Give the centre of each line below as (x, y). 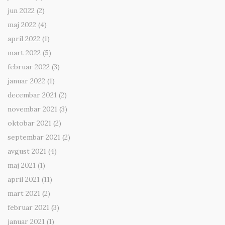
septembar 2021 (34, 137)
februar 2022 (29, 67)
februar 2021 (28, 208)
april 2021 (24, 180)
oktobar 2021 (29, 123)
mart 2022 (24, 53)
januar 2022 (26, 81)
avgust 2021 (27, 151)
